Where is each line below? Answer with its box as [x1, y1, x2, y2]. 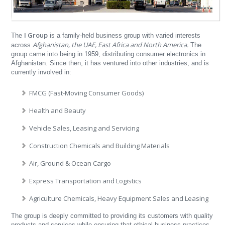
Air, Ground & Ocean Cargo [29, 158, 111, 168]
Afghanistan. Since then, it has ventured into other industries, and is [11, 59, 209, 67]
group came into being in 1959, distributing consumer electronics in [11, 50, 206, 58]
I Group [24, 30, 48, 40]
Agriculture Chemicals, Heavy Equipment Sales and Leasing [29, 193, 209, 203]
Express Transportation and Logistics [29, 176, 142, 185]
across [11, 41, 33, 49]
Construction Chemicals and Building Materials [29, 141, 170, 150]
